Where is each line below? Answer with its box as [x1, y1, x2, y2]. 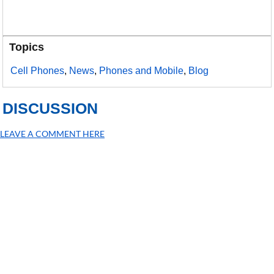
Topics [9, 41, 45, 53]
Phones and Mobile [99, 65, 184, 76]
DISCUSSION [2, 100, 98, 117]
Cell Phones [10, 65, 65, 76]
